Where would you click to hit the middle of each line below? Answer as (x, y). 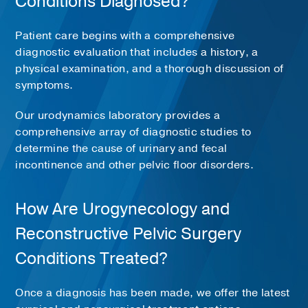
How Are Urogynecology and (123, 209)
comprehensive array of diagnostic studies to (133, 132)
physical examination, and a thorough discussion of (150, 68)
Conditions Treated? (92, 258)
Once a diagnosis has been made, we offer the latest (153, 293)
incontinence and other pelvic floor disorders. (135, 165)
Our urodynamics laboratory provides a (118, 115)
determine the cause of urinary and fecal (121, 148)
